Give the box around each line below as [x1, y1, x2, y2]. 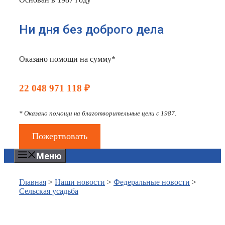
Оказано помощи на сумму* [19, 54, 116, 63]
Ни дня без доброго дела [19, 22, 164, 37]
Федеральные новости [114, 178, 190, 187]
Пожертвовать [32, 131, 87, 142]
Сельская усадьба [19, 187, 78, 196]
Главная [19, 178, 46, 187]
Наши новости [55, 178, 105, 187]
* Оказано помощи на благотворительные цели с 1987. [19, 109, 176, 118]
